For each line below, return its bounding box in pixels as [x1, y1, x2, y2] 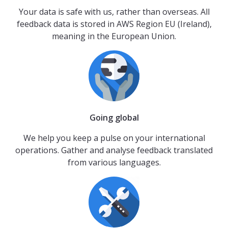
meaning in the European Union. [52, 30, 176, 42]
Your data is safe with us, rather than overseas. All [18, 6, 210, 17]
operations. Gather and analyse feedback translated [15, 144, 213, 156]
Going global [89, 111, 139, 123]
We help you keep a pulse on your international [23, 132, 205, 144]
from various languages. [67, 156, 161, 168]
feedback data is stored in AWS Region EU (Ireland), [16, 18, 212, 30]
